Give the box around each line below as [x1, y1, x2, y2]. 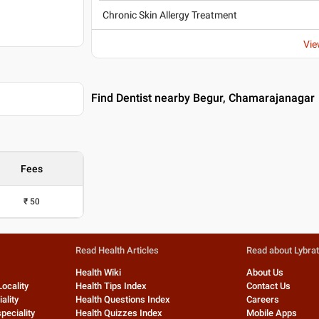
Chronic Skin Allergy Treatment [103, 9, 238, 21]
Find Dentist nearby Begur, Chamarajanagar [91, 91, 315, 105]
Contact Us [246, 281, 291, 291]
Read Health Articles [75, 245, 159, 256]
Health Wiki [75, 267, 121, 278]
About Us [246, 267, 284, 278]
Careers [246, 294, 280, 305]
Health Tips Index [75, 281, 147, 291]
